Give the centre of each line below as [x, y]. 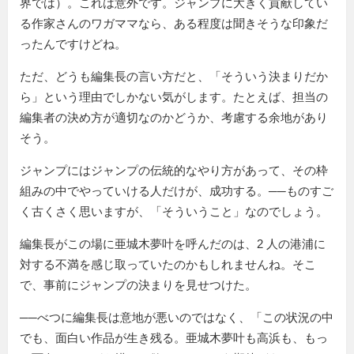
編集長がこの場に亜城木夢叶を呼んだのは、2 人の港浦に [173, 244]
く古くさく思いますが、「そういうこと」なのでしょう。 [174, 212]
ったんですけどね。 [73, 44]
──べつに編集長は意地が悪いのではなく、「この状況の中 [177, 318]
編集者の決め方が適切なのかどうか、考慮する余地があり [174, 118]
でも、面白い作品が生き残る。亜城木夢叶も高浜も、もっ [174, 338]
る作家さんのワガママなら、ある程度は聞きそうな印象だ [174, 24]
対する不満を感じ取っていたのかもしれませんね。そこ [168, 265]
